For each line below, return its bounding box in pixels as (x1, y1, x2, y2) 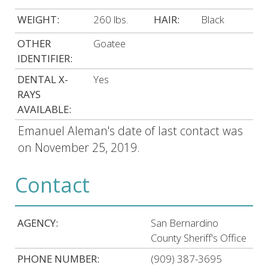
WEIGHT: (17, 13, 60, 27)
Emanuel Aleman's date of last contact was (17, 123, 243, 139)
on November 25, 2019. (17, 139, 140, 156)
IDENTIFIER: (17, 51, 73, 66)
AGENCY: (17, 215, 59, 230)
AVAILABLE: (17, 102, 72, 117)
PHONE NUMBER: (17, 251, 100, 266)
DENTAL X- (17, 72, 69, 87)
